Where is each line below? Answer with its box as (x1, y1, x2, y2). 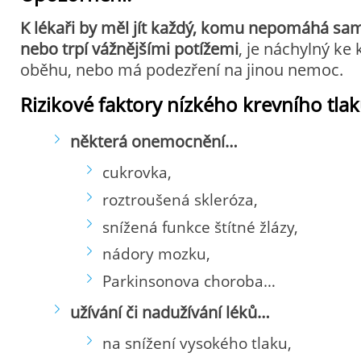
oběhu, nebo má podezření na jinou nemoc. (19, 58, 343, 81)
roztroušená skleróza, (102, 189, 258, 211)
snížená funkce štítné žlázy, (102, 216, 298, 238)
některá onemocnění (70, 130, 226, 152)
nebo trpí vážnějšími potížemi (19, 37, 239, 60)
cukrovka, (102, 162, 172, 184)
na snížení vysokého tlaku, (102, 333, 292, 355)
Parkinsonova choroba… (102, 270, 276, 292)
